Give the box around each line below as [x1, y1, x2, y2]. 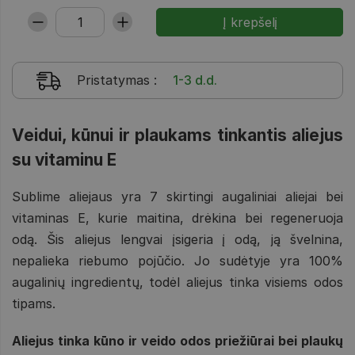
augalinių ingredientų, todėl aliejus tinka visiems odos [12, 273, 343, 290]
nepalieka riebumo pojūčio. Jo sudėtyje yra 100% [12, 252, 343, 269]
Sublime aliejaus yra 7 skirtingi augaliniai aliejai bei [12, 188, 343, 204]
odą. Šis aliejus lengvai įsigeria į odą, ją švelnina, [12, 231, 343, 247]
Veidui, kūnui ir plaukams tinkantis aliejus [12, 124, 343, 145]
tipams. [12, 295, 55, 311]
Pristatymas [77, 71, 154, 88]
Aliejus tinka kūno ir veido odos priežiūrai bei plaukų [12, 332, 343, 349]
